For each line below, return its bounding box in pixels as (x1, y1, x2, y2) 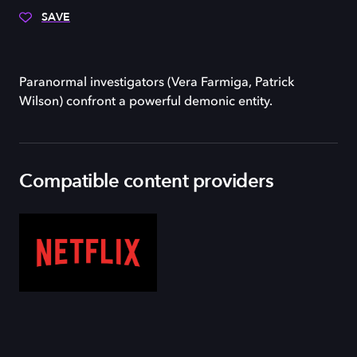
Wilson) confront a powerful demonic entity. (19, 96, 273, 108)
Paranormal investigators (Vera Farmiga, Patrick (19, 76, 294, 89)
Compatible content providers (19, 168, 273, 194)
